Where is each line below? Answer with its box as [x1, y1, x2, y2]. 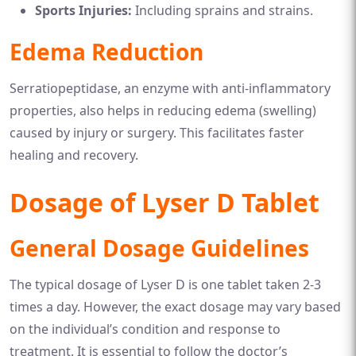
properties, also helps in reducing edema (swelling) [10, 101, 316, 119]
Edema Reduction [10, 36, 203, 67]
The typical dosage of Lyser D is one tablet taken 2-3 [10, 275, 321, 293]
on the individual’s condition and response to [10, 319, 281, 338]
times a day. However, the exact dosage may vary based [10, 297, 341, 315]
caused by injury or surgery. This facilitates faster [10, 123, 304, 141]
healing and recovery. [10, 145, 138, 164]
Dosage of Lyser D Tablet [10, 184, 319, 219]
